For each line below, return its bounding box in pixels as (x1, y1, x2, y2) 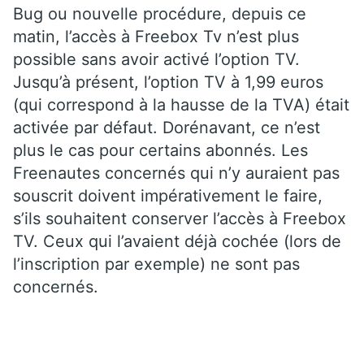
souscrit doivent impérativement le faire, (13, 185, 323, 206)
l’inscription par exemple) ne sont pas (13, 253, 300, 274)
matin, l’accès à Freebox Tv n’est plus (13, 26, 299, 46)
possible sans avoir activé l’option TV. (13, 49, 300, 69)
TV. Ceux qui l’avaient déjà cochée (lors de (13, 231, 341, 251)
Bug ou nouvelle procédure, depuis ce (13, 3, 306, 24)
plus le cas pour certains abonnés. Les (13, 140, 308, 160)
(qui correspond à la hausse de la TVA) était (13, 94, 349, 115)
